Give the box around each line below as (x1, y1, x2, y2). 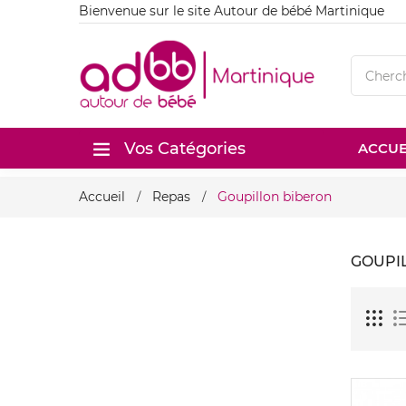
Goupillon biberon (217, 188, 332, 205)
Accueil (79, 188, 125, 205)
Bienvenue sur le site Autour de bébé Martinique (79, 3, 384, 19)
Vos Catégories (124, 138, 246, 159)
